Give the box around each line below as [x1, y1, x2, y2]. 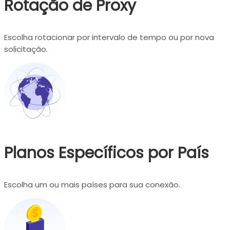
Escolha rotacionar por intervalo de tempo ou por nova [4, 31, 214, 43]
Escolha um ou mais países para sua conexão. [4, 179, 180, 190]
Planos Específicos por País [4, 142, 209, 164]
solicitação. [4, 43, 48, 54]
